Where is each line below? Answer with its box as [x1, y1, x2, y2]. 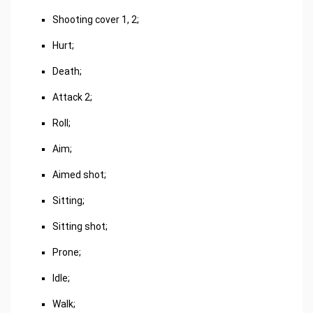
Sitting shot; [52, 220, 108, 232]
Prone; [52, 246, 81, 258]
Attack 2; [52, 91, 92, 103]
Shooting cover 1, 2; [52, 13, 139, 25]
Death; [52, 65, 82, 77]
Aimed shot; [52, 168, 106, 180]
